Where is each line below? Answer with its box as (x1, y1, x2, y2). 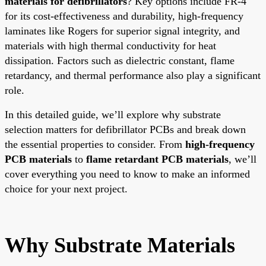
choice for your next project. (5, 182, 128, 195)
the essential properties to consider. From (5, 138, 185, 150)
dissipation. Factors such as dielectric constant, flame (5, 54, 235, 66)
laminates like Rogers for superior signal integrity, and (5, 24, 240, 37)
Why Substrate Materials (5, 233, 235, 257)
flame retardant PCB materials (86, 153, 229, 165)
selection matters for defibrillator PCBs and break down (5, 123, 246, 135)
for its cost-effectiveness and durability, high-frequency (5, 9, 243, 22)
